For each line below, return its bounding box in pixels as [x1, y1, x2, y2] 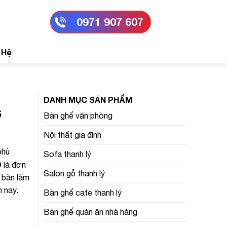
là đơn [1, 160, 26, 169]
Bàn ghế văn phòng [44, 111, 112, 120]
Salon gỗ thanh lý [44, 169, 105, 178]
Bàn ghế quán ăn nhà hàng [44, 207, 137, 216]
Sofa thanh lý [44, 149, 91, 159]
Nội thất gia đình [44, 130, 101, 139]
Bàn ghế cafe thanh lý [44, 188, 122, 197]
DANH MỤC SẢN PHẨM [44, 95, 132, 104]
